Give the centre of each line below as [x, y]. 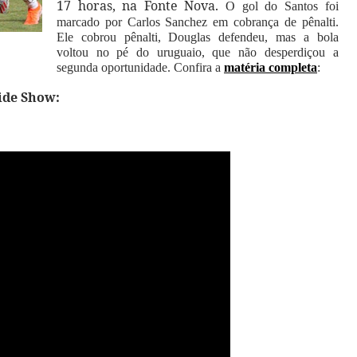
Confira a [199, 67]
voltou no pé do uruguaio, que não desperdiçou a [198, 52]
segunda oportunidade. [115, 67]
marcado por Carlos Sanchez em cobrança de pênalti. [198, 22]
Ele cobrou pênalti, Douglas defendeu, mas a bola [198, 37]
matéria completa [271, 67]
